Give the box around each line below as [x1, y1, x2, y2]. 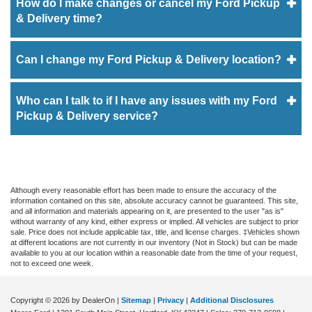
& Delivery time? [16, 12, 102, 24]
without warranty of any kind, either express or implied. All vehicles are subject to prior [10, 217, 299, 226]
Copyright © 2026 [10, 295, 72, 304]
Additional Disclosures [190, 295, 274, 304]
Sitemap [121, 295, 151, 304]
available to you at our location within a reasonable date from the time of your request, [10, 248, 297, 257]
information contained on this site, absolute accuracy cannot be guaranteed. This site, [10, 196, 298, 205]
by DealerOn [72, 295, 115, 304]
